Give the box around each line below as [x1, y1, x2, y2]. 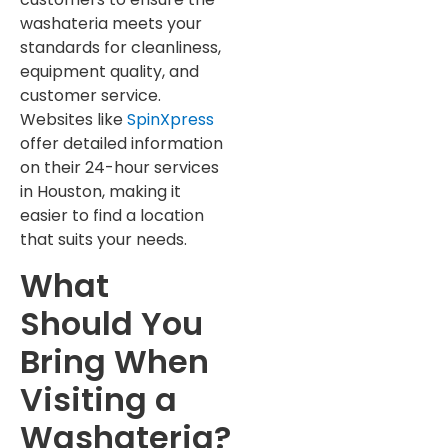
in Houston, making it [20, 180, 181, 204]
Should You [20, 300, 203, 346]
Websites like [20, 108, 123, 132]
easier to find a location [20, 204, 204, 228]
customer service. [20, 84, 161, 108]
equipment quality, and [20, 60, 199, 84]
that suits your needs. [20, 228, 187, 252]
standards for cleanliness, [20, 36, 221, 60]
